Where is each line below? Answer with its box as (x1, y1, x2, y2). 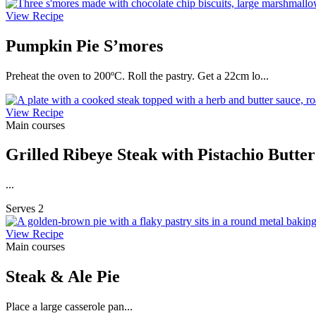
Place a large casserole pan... (6, 300, 133, 313)
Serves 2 (6, 202, 44, 215)
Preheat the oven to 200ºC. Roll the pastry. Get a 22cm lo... (6, 69, 269, 82)
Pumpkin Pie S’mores (6, 36, 163, 55)
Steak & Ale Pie (6, 267, 120, 286)
